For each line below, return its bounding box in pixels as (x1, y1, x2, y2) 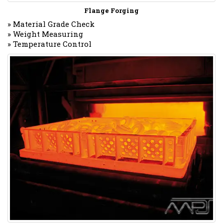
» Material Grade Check (7, 18, 95, 29)
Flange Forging (84, 5, 139, 15)
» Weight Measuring (7, 28, 83, 39)
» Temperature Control (7, 38, 92, 49)
